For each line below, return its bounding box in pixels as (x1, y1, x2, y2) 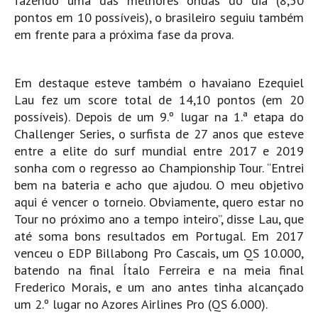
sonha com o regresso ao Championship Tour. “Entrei (14, 160, 304, 177)
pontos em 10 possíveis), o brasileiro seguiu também (14, 9, 304, 26)
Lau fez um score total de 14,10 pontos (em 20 (14, 92, 304, 109)
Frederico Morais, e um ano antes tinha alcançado (14, 279, 304, 296)
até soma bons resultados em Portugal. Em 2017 (14, 228, 304, 245)
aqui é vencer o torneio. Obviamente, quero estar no (14, 194, 304, 211)
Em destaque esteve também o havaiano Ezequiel (14, 75, 304, 92)
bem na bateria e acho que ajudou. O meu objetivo (14, 177, 304, 194)
